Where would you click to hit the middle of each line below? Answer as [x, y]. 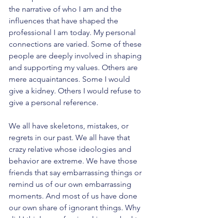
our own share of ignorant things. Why [75, 208]
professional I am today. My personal [73, 33]
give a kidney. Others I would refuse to [76, 91]
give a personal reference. [54, 103]
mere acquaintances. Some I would [70, 79]
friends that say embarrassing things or [76, 173]
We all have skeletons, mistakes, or [70, 126]
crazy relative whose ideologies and [71, 149]
